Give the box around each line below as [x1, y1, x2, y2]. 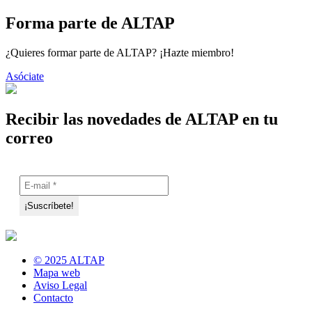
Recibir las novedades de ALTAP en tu [6, 110, 278, 128]
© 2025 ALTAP [33, 253, 104, 266]
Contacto [33, 291, 73, 304]
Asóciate [6, 70, 44, 83]
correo [6, 129, 53, 147]
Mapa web [33, 266, 80, 279]
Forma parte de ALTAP [6, 14, 175, 33]
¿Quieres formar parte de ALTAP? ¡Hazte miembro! [6, 47, 234, 59]
